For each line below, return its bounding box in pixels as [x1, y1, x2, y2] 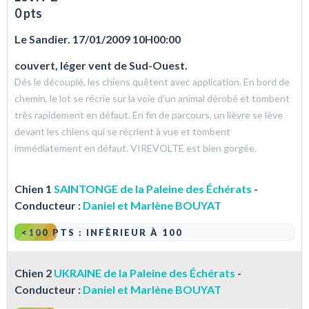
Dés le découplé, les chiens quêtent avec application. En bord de [14, 76, 290, 88]
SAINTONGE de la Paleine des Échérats [54, 182, 252, 196]
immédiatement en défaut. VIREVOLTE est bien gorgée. [14, 142, 257, 154]
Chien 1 [14, 182, 54, 196]
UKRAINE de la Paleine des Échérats [54, 266, 235, 280]
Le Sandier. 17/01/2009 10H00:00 [14, 32, 181, 46]
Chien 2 [14, 266, 54, 280]
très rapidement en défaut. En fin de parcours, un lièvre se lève [14, 109, 283, 121]
